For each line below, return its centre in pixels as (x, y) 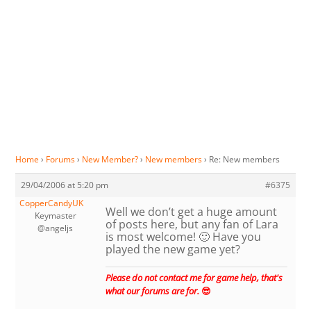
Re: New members (245, 160)
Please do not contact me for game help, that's (194, 278)
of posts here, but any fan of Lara (192, 225)
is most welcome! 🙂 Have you (184, 237)
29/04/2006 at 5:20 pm (65, 185)
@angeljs (56, 228)
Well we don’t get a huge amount (192, 212)
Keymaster (55, 216)
